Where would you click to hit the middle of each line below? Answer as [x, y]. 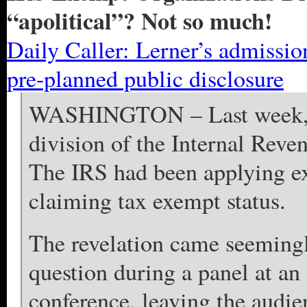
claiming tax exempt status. [157, 200]
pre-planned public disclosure [145, 78]
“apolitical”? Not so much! [139, 21]
